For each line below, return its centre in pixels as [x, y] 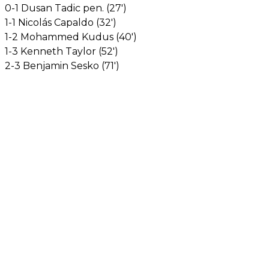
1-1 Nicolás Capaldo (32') [61, 22]
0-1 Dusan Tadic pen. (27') [66, 8]
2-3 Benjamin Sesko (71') [62, 65]
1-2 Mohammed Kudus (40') [71, 37]
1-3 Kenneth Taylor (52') [62, 51]
